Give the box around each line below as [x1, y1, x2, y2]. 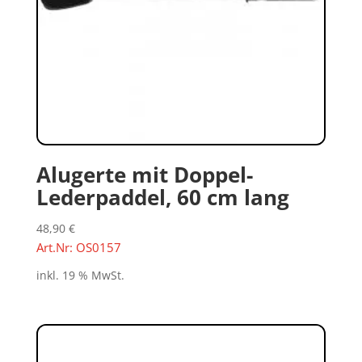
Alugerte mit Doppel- [36, 159, 253, 189]
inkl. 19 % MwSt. [36, 267, 124, 283]
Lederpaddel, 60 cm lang [36, 182, 289, 212]
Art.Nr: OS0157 [36, 238, 121, 255]
